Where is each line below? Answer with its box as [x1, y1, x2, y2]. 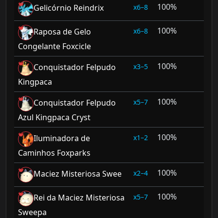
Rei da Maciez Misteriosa [34, 192, 125, 203]
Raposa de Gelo [34, 26, 91, 37]
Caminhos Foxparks [18, 147, 91, 158]
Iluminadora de [34, 133, 90, 144]
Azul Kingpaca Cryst [18, 112, 91, 123]
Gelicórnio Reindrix [34, 2, 104, 14]
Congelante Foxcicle [18, 41, 91, 52]
